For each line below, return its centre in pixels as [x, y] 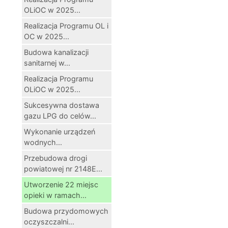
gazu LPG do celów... [60, 116]
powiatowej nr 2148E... [63, 168]
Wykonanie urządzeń [60, 131]
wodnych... [43, 142]
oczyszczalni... [49, 221]
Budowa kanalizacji [56, 52]
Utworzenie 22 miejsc [61, 184]
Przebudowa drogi [55, 158]
